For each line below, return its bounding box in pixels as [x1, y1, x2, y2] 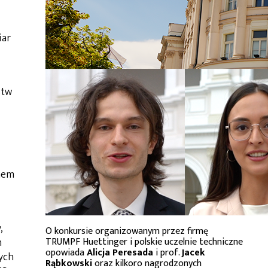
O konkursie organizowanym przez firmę [45, 223, 208, 239]
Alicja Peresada [87, 245, 153, 261]
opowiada [45, 245, 87, 261]
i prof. [153, 245, 182, 261]
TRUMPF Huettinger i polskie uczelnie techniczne [45, 234, 243, 250]
